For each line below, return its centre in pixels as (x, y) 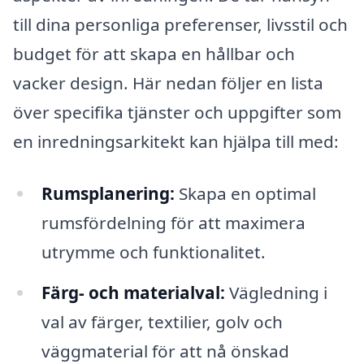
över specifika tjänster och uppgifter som (177, 113)
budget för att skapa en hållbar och (154, 54)
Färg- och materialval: (133, 292)
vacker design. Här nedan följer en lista (168, 83)
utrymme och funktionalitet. (153, 252)
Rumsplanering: (108, 194)
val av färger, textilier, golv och (162, 321)
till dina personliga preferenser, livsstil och (180, 25)
